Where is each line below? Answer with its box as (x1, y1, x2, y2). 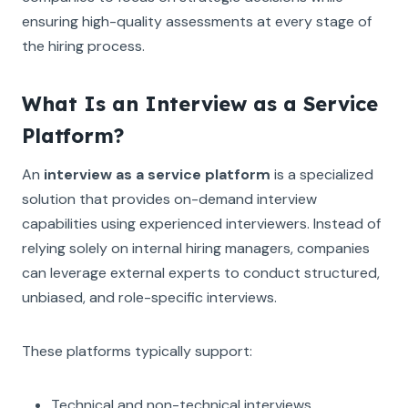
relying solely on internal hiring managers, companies (22, 238, 370, 258)
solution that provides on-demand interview (22, 189, 317, 209)
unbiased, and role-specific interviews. (22, 287, 277, 307)
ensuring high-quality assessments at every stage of (22, 11, 372, 31)
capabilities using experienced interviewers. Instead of (22, 213, 381, 233)
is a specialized (270, 164, 373, 184)
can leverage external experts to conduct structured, (22, 262, 380, 282)
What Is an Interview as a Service (22, 90, 378, 117)
